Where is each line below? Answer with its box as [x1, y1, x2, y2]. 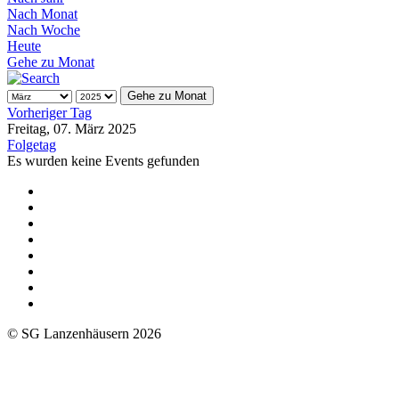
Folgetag [7, 136, 56, 152]
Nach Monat [7, 5, 77, 21]
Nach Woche [7, 21, 80, 37]
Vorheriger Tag [7, 104, 92, 120]
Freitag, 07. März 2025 [7, 120, 136, 136]
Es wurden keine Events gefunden [7, 152, 199, 168]
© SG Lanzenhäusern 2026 [7, 325, 161, 341]
